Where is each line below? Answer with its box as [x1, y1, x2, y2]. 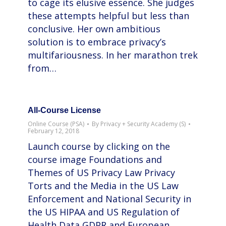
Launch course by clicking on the [28, 140, 170, 152]
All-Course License [28, 106, 101, 115]
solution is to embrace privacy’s [28, 36, 166, 48]
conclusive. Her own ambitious [28, 23, 160, 35]
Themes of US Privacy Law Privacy [28, 166, 175, 179]
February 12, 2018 [28, 127, 79, 135]
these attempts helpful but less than [28, 10, 189, 22]
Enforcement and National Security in [28, 193, 191, 205]
